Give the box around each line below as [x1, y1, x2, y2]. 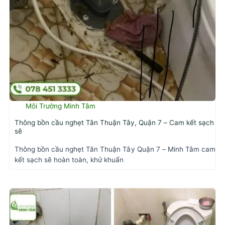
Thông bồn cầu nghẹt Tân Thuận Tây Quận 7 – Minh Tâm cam [15, 145, 215, 154]
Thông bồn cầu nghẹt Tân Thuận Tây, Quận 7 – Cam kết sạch [15, 119, 214, 127]
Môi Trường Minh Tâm [26, 101, 95, 110]
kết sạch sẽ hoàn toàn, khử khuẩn [15, 156, 124, 164]
